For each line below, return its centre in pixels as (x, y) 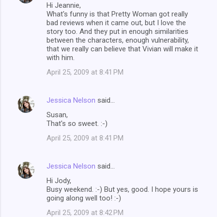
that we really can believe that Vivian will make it (122, 49)
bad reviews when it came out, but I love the (116, 23)
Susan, (57, 115)
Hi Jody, (59, 180)
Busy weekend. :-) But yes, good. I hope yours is (122, 189)
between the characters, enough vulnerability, (118, 40)
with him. (61, 57)
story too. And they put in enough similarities (117, 31)
